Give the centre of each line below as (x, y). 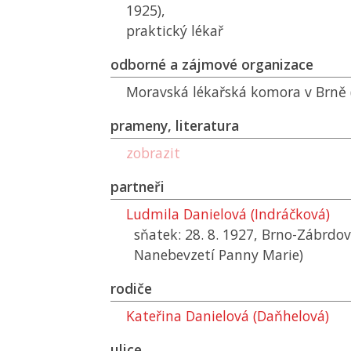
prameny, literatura (175, 125)
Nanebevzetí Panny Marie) (219, 255)
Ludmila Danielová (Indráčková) (228, 214)
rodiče (131, 288)
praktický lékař (175, 31)
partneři (138, 186)
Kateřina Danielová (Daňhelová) (228, 316)
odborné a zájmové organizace (212, 64)
